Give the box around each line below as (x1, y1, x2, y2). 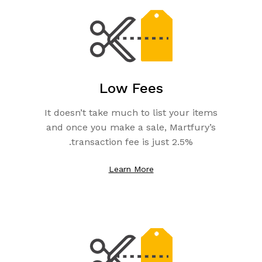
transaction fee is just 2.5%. (71, 136, 193, 147)
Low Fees (99, 80, 163, 96)
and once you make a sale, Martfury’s (46, 122, 216, 133)
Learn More (108, 164, 154, 174)
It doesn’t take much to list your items (44, 107, 218, 118)
